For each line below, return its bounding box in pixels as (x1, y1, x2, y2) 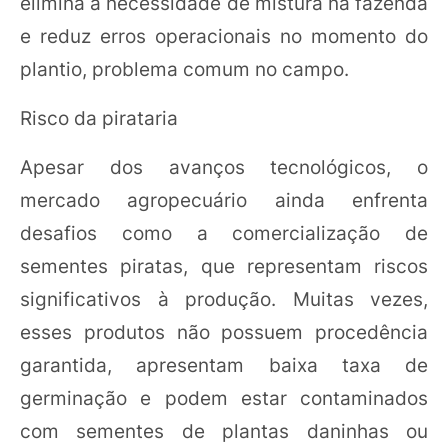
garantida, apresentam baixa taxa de (20, 353, 428, 377)
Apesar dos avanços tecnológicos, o (20, 155, 428, 179)
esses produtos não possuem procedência (20, 320, 428, 344)
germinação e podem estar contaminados (20, 386, 428, 410)
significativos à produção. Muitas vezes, (20, 287, 428, 311)
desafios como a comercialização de (20, 221, 428, 245)
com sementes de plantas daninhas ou (20, 419, 428, 443)
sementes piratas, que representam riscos (20, 254, 428, 278)
